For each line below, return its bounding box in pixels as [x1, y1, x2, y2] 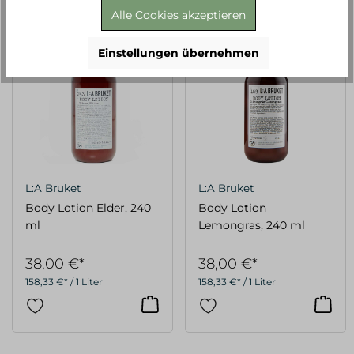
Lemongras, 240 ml [198, 217, 305, 232]
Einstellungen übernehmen [98, 45, 259, 60]
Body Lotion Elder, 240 [25, 200, 151, 215]
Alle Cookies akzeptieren [111, 7, 246, 22]
